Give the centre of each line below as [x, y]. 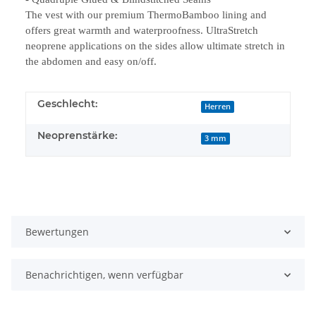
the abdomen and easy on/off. [91, 62]
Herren [218, 107]
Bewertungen [57, 232]
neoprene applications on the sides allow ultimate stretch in [155, 46]
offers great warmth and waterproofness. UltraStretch [142, 31]
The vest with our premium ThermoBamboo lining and [146, 15]
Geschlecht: [67, 104]
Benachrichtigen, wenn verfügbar [104, 275]
